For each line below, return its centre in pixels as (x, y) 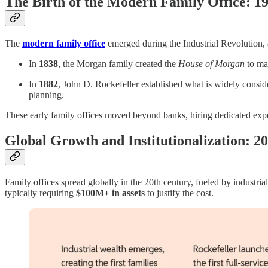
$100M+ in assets (110, 193)
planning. (46, 95)
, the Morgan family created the (118, 64)
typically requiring (40, 193)
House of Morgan (211, 64)
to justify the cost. (179, 193)
